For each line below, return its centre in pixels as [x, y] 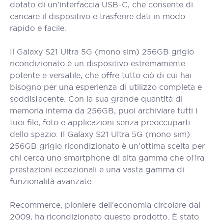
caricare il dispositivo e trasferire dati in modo [97, 16]
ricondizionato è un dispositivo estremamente [97, 63]
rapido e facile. [38, 28]
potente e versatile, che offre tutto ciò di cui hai [101, 75]
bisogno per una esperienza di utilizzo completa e [106, 87]
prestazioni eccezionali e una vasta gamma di [97, 169]
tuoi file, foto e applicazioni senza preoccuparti [100, 122]
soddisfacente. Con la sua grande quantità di [96, 99]
